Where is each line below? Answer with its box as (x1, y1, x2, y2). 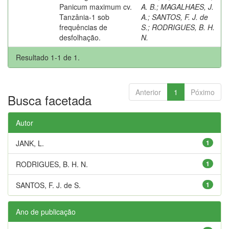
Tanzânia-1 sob (59, 11, 109, 22)
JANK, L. (16, 138, 44, 148)
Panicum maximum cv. (59, 1, 132, 12)
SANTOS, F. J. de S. (16, 179, 81, 190)
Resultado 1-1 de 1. (16, 52, 80, 62)
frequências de (59, 21, 107, 32)
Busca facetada (8, 90, 91, 109)
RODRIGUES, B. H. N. (16, 158, 88, 169)
